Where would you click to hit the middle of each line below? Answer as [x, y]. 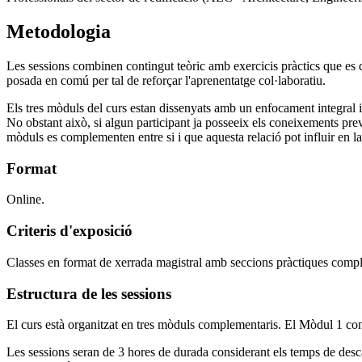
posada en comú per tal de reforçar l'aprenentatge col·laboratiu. [166, 81]
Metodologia [59, 32]
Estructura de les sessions [89, 293]
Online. [25, 200]
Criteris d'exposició [69, 231]
